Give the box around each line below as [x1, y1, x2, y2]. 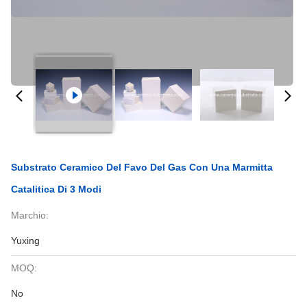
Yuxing [11, 235, 40, 246]
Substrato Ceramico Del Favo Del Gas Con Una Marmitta [11, 162, 273, 173]
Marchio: [11, 210, 49, 221]
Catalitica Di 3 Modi [11, 184, 101, 195]
